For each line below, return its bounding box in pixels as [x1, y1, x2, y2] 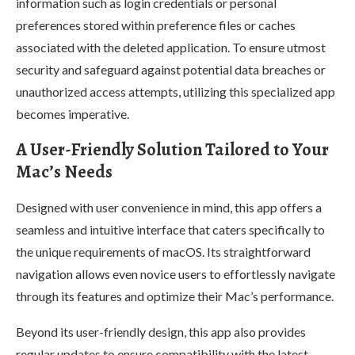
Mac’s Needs [16, 159, 113, 184]
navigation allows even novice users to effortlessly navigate [16, 265, 335, 281]
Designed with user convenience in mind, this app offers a [16, 199, 322, 215]
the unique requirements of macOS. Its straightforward [16, 243, 311, 259]
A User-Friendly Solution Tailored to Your [16, 137, 329, 162]
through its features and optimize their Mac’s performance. [16, 288, 334, 303]
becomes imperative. [16, 105, 129, 121]
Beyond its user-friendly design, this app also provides [16, 323, 306, 339]
